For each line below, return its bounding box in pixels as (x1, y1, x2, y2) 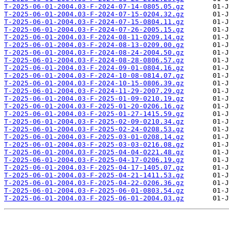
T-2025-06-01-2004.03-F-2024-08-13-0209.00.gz (4, 41, 184, 49)
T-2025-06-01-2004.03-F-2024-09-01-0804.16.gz (4, 64, 184, 72)
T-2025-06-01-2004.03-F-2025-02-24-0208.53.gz (4, 125, 184, 133)
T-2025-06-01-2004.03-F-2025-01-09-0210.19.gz (4, 95, 184, 103)
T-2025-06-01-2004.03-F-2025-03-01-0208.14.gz (4, 133, 184, 141)
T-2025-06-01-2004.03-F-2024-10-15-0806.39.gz (4, 79, 184, 87)
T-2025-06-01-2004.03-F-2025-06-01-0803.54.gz (4, 187, 184, 195)
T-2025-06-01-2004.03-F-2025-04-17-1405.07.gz (4, 164, 184, 172)
